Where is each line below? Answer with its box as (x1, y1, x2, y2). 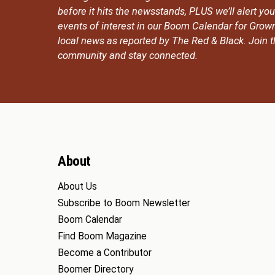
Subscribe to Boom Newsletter (58, 197, 191, 209)
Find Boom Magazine (58, 230, 147, 242)
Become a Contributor (58, 247, 152, 258)
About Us (58, 180, 98, 192)
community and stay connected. (58, 49, 198, 61)
